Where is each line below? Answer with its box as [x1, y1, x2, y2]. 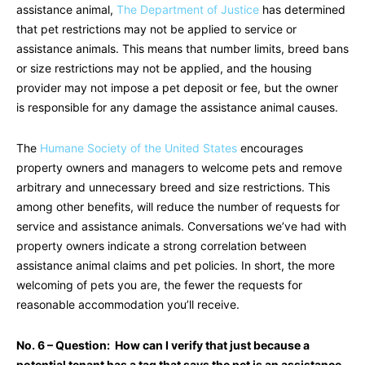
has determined [259, 2, 345, 17]
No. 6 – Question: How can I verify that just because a [16, 338, 310, 353]
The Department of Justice [117, 2, 259, 17]
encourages [237, 141, 303, 156]
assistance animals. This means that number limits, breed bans [16, 42, 349, 56]
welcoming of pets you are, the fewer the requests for [16, 278, 302, 292]
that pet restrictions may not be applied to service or [16, 22, 297, 37]
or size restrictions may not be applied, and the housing [16, 61, 312, 76]
